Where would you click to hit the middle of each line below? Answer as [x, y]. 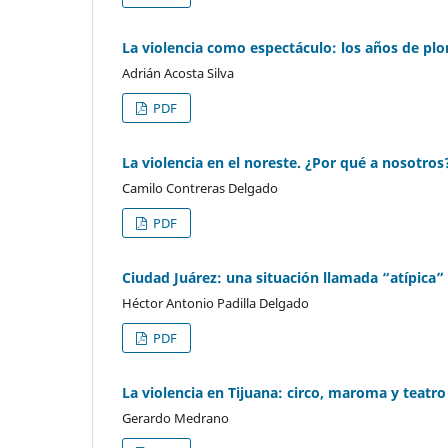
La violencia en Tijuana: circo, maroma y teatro [284, 392]
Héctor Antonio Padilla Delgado [215, 302]
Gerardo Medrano [175, 417]
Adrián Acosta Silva [178, 72]
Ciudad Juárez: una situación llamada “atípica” [283, 277]
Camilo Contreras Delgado [200, 187]
